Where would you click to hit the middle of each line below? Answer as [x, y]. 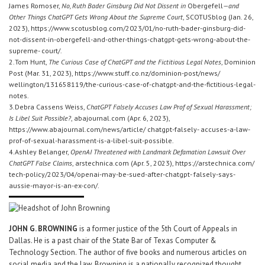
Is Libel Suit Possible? [40, 118]
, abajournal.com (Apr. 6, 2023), [120, 118]
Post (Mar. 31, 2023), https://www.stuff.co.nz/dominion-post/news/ [114, 73]
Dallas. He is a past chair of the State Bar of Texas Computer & [113, 240]
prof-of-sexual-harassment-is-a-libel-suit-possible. [91, 140]
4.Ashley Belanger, [40, 151]
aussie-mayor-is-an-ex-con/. [54, 185]
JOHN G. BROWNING [43, 228]
